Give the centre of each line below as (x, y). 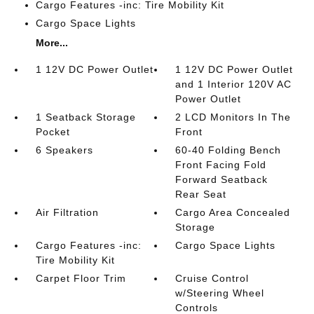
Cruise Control (212, 278)
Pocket (53, 131)
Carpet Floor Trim (81, 278)
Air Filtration (67, 212)
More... (52, 42)
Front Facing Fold (221, 164)
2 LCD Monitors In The (233, 117)
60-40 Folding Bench (228, 150)
